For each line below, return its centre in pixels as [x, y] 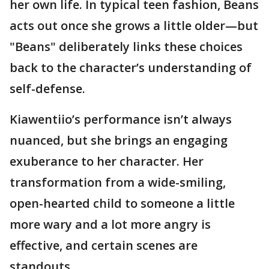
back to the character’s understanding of [131, 68]
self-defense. [49, 89]
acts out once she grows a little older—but [134, 26]
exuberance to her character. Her [107, 162]
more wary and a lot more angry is [110, 225]
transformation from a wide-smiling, [118, 183]
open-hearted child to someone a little [122, 204]
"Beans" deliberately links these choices [126, 47]
